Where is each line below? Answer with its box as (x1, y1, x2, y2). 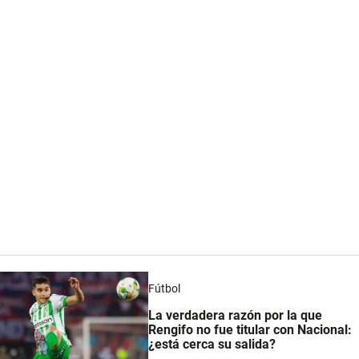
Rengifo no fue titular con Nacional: (147, 321, 352, 337)
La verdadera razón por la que (147, 307, 322, 323)
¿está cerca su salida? (147, 336, 276, 352)
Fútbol (147, 281, 180, 295)
